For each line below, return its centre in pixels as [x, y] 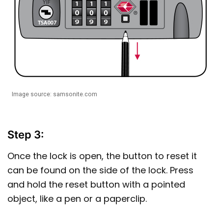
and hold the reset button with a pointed [96, 184]
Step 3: [26, 134]
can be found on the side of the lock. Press [100, 170]
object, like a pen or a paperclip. [77, 198]
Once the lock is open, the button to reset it [102, 156]
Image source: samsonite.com [54, 94]
